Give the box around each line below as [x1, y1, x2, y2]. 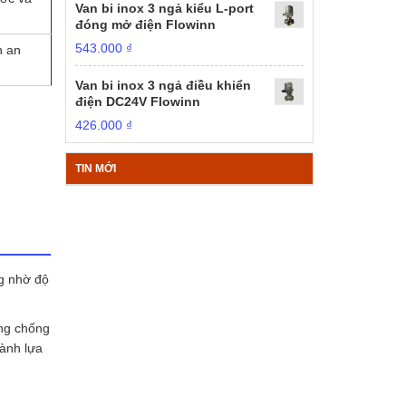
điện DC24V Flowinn [75, 94, 201, 109]
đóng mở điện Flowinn [75, 17, 217, 32]
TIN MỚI [75, 162, 117, 175]
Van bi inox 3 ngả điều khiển [75, 78, 252, 92]
